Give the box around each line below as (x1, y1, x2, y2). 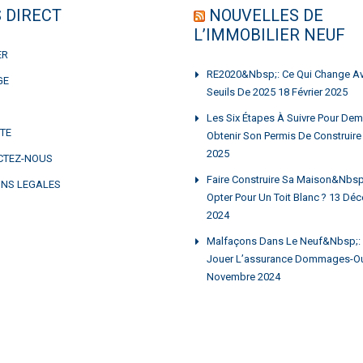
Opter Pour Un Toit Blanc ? (207, 190, 327, 203)
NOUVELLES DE (209, 5, 323, 25)
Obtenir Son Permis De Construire (207, 129, 361, 142)
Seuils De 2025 (207, 85, 275, 98)
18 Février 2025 (278, 85, 348, 98)
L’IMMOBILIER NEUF (194, 24, 345, 45)
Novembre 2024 (207, 270, 280, 283)
